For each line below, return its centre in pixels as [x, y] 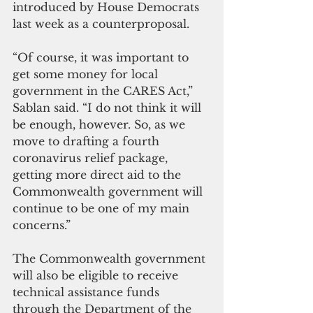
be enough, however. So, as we [101, 124]
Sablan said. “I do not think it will [109, 107]
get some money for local [87, 74]
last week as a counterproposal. [101, 23]
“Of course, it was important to [102, 57]
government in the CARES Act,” [104, 90]
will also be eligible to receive [97, 275]
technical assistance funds [88, 292]
